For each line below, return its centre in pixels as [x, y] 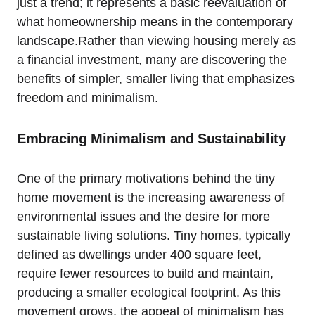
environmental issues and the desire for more [143, 216]
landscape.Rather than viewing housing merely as [156, 40]
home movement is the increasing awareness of [151, 197]
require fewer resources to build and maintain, [145, 273]
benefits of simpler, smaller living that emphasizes [156, 78]
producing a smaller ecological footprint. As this [149, 292]
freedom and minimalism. [88, 97]
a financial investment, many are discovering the [152, 59]
